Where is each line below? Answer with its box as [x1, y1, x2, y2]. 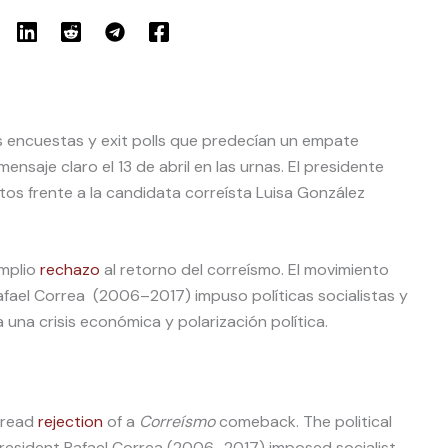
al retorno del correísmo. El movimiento [100, 259, 389, 281]
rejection [38, 411, 103, 433]
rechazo [40, 259, 100, 281]
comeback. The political [215, 411, 392, 433]
